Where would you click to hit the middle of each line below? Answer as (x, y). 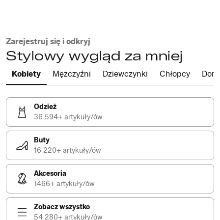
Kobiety (26, 74)
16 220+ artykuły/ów (68, 151)
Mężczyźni (72, 74)
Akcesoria (50, 174)
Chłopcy (175, 74)
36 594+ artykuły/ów (68, 117)
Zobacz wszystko (62, 207)
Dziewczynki (125, 74)
